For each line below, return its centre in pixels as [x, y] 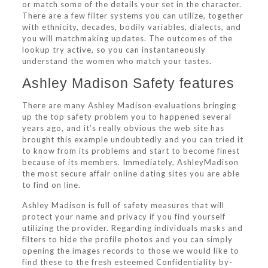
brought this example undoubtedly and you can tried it [133, 139]
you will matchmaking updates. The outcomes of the [127, 38]
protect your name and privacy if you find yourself [124, 217]
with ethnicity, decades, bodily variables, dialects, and [131, 27]
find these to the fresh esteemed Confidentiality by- [127, 262]
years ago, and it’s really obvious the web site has [123, 128]
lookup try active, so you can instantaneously [114, 50]
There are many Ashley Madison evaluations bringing [129, 105]
